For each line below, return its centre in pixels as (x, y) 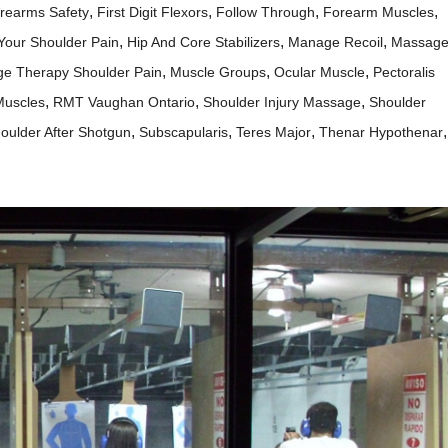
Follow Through (265, 12)
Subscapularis (183, 132)
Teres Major (273, 132)
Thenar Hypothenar (381, 132)
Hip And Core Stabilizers (203, 42)
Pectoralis (404, 72)
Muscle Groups (218, 72)
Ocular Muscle (319, 72)
